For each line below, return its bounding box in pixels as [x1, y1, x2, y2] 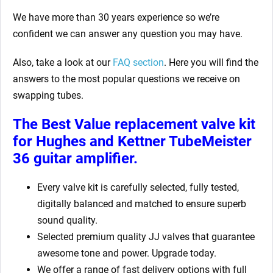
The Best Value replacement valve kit [13, 116, 255, 133]
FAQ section [113, 57, 164, 69]
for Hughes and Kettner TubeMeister [13, 133, 252, 151]
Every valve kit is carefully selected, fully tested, [37, 182, 239, 194]
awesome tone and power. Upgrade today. [37, 247, 216, 260]
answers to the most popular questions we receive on [13, 73, 240, 85]
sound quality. [37, 214, 97, 227]
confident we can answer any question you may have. [13, 28, 243, 40]
